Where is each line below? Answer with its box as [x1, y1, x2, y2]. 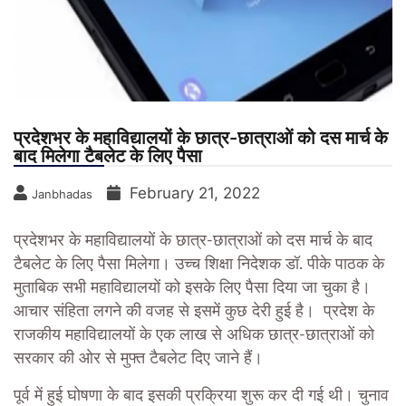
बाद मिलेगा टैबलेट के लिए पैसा [14, 144, 202, 167]
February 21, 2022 [130, 183, 260, 202]
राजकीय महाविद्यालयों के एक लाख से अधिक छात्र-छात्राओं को [14, 326, 374, 343]
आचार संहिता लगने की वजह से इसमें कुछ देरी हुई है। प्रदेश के [14, 303, 374, 320]
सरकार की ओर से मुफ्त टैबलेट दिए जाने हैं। [14, 350, 263, 367]
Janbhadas [32, 186, 92, 201]
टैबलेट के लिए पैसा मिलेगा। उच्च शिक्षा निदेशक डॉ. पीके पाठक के [14, 256, 384, 273]
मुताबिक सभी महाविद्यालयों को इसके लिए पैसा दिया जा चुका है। [14, 279, 371, 296]
